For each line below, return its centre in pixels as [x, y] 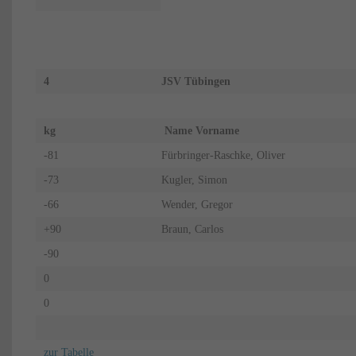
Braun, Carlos [192, 229]
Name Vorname [206, 130]
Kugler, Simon [194, 180]
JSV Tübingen [195, 81]
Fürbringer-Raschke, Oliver [223, 155]
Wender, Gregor [197, 204]
